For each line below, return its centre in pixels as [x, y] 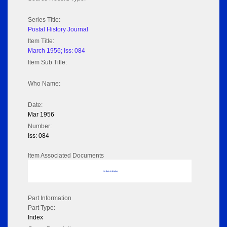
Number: [40, 126]
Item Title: [41, 41]
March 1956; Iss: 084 [56, 51]
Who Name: [44, 84]
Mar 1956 [41, 115]
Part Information [50, 198]
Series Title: [44, 20]
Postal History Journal [58, 30]
